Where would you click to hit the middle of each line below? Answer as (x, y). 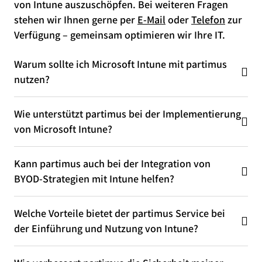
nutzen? (32, 79)
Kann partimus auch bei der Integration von (112, 163)
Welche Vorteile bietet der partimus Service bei (120, 213)
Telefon (208, 19)
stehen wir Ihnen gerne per (76, 19)
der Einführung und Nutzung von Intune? (106, 228)
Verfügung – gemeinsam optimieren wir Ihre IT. (120, 35)
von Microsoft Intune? (63, 129)
